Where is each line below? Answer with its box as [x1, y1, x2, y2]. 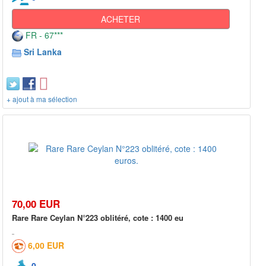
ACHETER [101, 12, 141, 25]
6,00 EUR [28, 239, 64, 251]
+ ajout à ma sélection [7, 93, 77, 104]
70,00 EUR [12, 196, 60, 211]
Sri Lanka [24, 45, 62, 58]
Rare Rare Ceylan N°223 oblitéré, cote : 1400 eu [12, 211, 183, 223]
